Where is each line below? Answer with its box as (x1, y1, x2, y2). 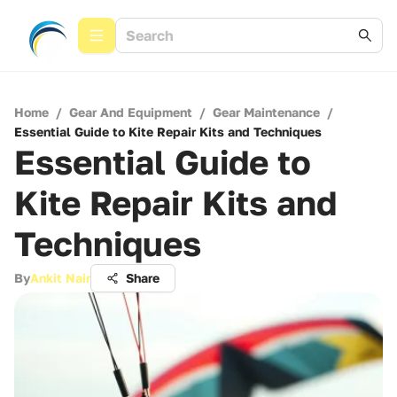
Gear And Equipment (69, 105, 192, 120)
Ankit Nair (30, 270, 90, 285)
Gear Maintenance (213, 105, 320, 120)
